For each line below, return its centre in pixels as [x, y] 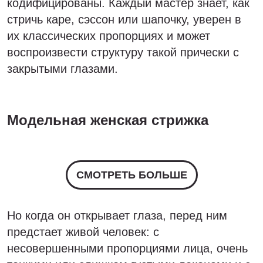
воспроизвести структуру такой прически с [123, 52]
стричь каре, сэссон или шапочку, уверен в [124, 19]
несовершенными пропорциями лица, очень [127, 248]
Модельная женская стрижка [108, 120]
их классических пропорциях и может [109, 36]
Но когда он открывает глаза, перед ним [117, 215]
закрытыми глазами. [63, 69]
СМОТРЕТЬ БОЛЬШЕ [131, 175]
